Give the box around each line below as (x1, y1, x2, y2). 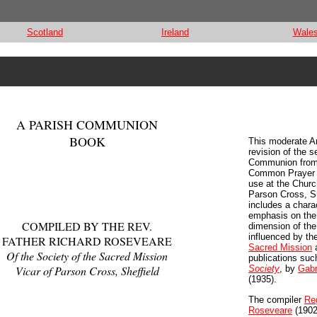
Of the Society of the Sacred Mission (6, 248, 168, 263)
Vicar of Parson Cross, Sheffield (15, 263, 159, 278)
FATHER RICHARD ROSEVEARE (2, 234, 172, 248)
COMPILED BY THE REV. (22, 219, 152, 234)
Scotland (27, 27, 63, 38)
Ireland (161, 27, 189, 38)
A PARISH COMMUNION (16, 116, 158, 133)
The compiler (248, 294, 304, 305)
